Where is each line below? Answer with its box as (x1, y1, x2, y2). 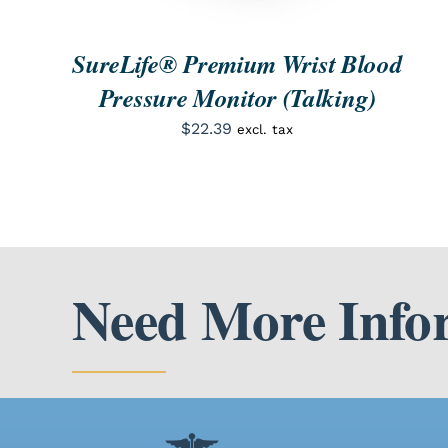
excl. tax (237, 121, 294, 137)
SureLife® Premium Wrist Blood (72, 45, 403, 81)
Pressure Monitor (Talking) (98, 79, 376, 115)
